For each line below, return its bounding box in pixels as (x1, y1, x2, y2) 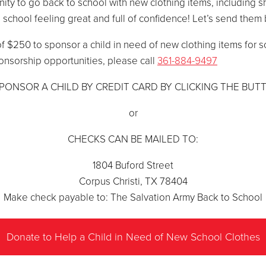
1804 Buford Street (93, 159, 173, 172)
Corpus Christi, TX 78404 (78, 175, 188, 188)
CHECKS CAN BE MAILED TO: (68, 133, 198, 146)
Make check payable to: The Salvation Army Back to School (4, 191, 262, 204)
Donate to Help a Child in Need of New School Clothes (6, 230, 260, 243)
